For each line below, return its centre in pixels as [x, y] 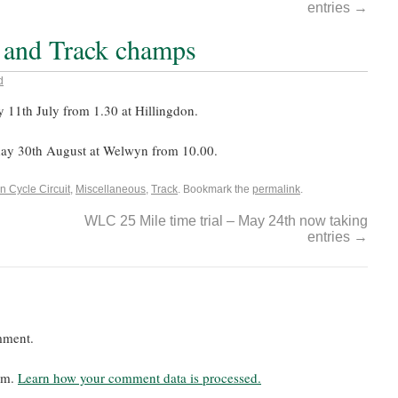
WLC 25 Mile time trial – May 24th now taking [226, 221]
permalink [276, 189]
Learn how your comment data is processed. [139, 378]
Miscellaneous [111, 189]
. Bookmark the [215, 189]
